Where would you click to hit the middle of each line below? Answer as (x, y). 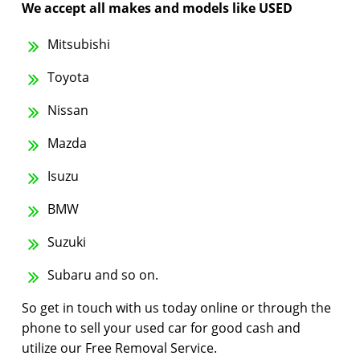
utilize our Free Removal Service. (119, 348)
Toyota (67, 78)
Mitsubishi (77, 45)
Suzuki (65, 242)
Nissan (66, 110)
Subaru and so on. (101, 275)
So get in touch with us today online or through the (176, 308)
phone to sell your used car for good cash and (161, 328)
